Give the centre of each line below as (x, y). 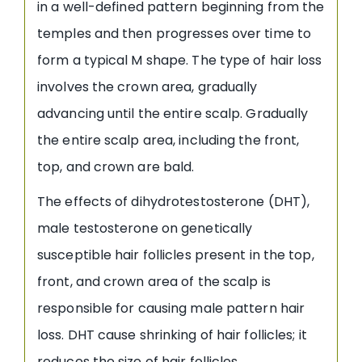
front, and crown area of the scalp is (154, 281)
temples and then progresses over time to (175, 33)
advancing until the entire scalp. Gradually (173, 113)
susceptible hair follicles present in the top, (176, 255)
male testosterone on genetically (145, 228)
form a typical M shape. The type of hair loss (180, 60)
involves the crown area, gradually (147, 86)
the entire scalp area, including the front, (168, 140)
